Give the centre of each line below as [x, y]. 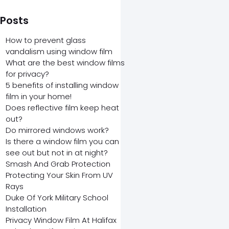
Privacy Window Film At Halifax [61, 220]
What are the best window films [65, 63]
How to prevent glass [45, 40]
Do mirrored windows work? [57, 130]
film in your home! [38, 96]
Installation [26, 209]
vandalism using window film [59, 51]
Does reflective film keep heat [62, 108]
